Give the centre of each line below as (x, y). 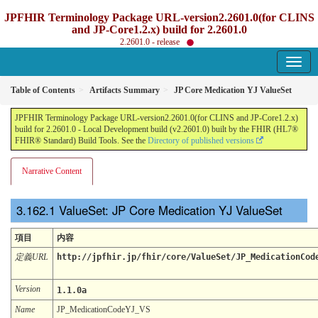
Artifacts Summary (125, 90)
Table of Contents (43, 90)
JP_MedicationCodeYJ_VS (104, 309)
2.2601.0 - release (150, 42)
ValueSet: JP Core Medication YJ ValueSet (173, 210)
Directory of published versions (201, 141)
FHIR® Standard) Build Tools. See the (81, 141)
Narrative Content (52, 171)
